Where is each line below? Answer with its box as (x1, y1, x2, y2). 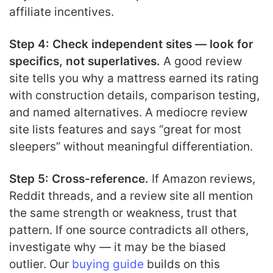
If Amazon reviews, (149, 172, 255, 186)
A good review (160, 54, 242, 68)
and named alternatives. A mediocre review (9, 105, 247, 119)
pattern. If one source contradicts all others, (9, 223, 249, 237)
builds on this (144, 257, 220, 271)
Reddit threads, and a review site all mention (9, 189, 253, 203)
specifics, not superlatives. (9, 54, 160, 68)
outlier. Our (9, 257, 72, 271)
